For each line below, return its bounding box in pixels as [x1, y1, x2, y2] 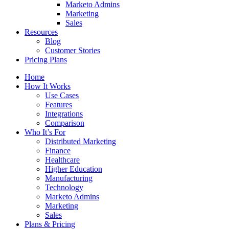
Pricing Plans [25, 55, 67, 64]
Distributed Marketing [45, 137, 116, 146]
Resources [25, 28, 58, 37]
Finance [45, 146, 71, 155]
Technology [45, 183, 83, 192]
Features [45, 100, 72, 109]
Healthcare [45, 155, 80, 165]
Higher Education [45, 165, 102, 174]
